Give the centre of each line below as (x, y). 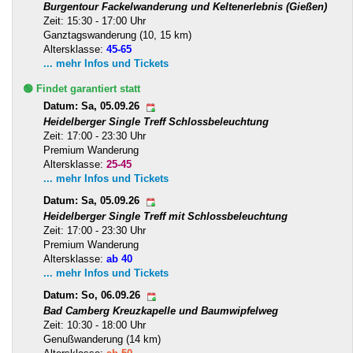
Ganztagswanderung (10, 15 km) (117, 35)
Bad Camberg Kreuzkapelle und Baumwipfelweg (161, 310)
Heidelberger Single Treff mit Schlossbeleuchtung (165, 216)
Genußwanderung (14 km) (102, 339)
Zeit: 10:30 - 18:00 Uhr (95, 325)
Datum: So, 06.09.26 (93, 295)
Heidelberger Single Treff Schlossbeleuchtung (156, 121)
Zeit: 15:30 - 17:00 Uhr (95, 20)
